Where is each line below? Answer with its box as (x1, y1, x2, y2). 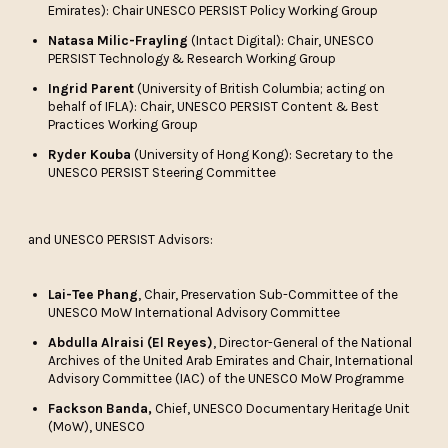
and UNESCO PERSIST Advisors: (28, 232, 214, 248)
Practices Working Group (48, 117, 199, 133)
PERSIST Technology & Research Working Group (48, 51, 337, 67)
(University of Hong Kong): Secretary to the (134, 147, 394, 163)
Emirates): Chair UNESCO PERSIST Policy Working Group (48, 3, 379, 19)
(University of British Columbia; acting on (134, 81, 386, 97)
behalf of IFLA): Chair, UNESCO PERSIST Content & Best (48, 99, 380, 115)
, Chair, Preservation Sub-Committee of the (138, 287, 399, 303)
